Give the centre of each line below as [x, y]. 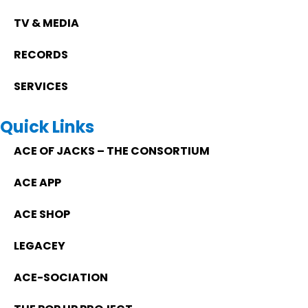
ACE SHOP [42, 214]
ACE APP [37, 182]
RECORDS [41, 54]
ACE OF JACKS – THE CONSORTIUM [112, 151]
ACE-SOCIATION [61, 277]
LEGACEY [40, 245]
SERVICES [41, 86]
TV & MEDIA [46, 23]
